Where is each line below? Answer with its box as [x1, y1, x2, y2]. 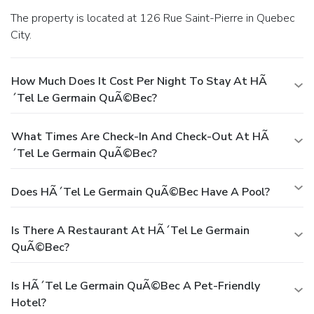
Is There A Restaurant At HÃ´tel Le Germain [11, 222, 250, 238]
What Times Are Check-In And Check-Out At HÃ [11, 128, 269, 144]
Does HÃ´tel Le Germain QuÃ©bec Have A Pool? [11, 184, 270, 200]
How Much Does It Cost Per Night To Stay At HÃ [11, 73, 267, 89]
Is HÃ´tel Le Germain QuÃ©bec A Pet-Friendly [11, 278, 260, 294]
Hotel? [11, 294, 46, 310]
